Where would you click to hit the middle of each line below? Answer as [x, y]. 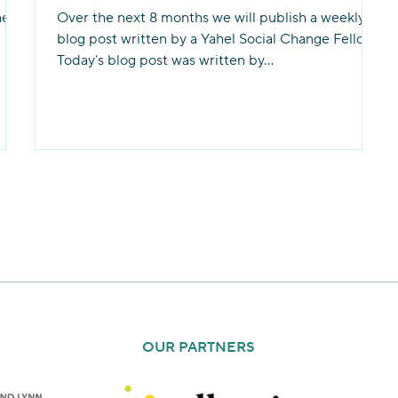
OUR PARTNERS [199, 347]
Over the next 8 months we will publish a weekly [211, 18]
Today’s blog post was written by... [166, 60]
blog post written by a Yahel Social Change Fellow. [217, 39]
